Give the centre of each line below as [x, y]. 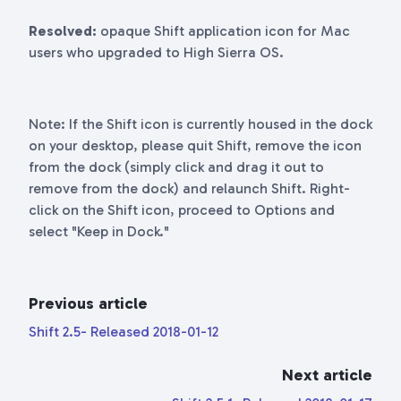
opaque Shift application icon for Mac [223, 31]
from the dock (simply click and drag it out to [176, 167]
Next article [327, 375]
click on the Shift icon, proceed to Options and [182, 210]
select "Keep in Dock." [99, 231]
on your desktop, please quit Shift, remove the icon [195, 145]
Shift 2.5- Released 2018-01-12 [124, 332]
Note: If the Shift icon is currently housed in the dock [200, 124]
